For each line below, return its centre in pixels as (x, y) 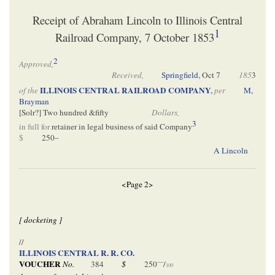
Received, (127, 75)
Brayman (34, 101)
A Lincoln (230, 151)
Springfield (180, 75)
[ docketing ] (41, 220)
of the (29, 90)
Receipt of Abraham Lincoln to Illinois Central (137, 20)
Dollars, (165, 112)
